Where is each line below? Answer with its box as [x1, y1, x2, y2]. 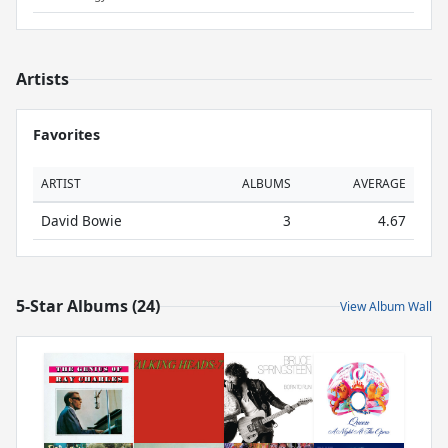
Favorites [33, 125, 100, 144]
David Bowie [41, 211, 122, 230]
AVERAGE [353, 175, 406, 192]
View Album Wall [340, 297, 432, 315]
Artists [16, 68, 69, 90]
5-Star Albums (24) [16, 295, 160, 317]
